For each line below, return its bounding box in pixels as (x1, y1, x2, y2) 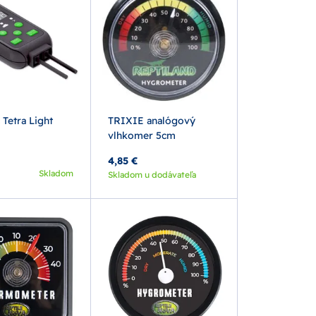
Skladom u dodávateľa (107, 169, 196, 180)
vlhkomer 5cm (107, 128, 176, 142)
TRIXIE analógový (107, 114, 195, 127)
